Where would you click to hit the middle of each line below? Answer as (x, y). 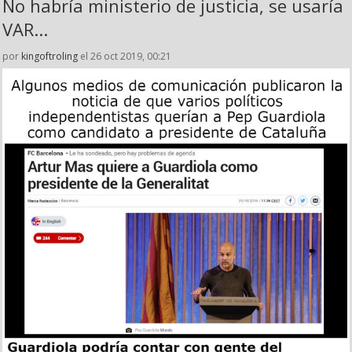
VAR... (25, 29)
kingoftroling (49, 57)
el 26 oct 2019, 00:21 (125, 57)
